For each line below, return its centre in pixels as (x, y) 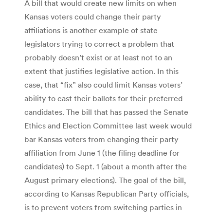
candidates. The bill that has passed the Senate (106, 112)
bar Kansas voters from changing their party (101, 139)
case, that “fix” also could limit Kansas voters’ (103, 84)
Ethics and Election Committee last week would (108, 125)
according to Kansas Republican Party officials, (107, 193)
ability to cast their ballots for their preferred (103, 98)
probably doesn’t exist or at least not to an (98, 57)
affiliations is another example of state (91, 30)
